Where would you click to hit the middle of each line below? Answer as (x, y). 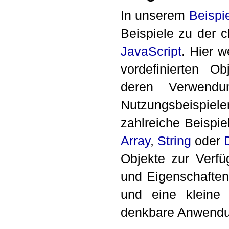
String (174, 141)
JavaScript (151, 51)
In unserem (155, 16)
